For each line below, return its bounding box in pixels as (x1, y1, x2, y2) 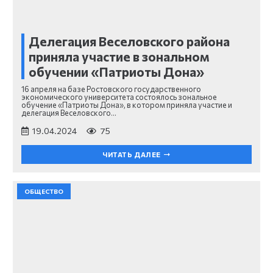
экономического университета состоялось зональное (21, 92, 217, 102)
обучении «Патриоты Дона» (29, 64, 204, 80)
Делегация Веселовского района (29, 34, 230, 49)
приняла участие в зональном (29, 49, 210, 65)
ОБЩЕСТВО (24, 187, 63, 195)
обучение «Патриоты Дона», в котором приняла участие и (21, 100, 232, 110)
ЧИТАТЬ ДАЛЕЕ (102, 150, 161, 158)
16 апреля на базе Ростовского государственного (21, 84, 201, 94)
